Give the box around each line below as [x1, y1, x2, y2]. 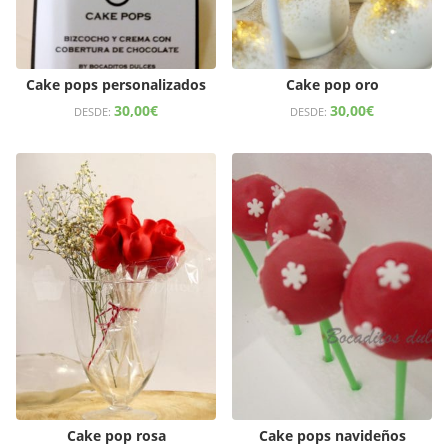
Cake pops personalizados [26, 75, 206, 95]
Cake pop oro [285, 75, 379, 95]
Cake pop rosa [66, 425, 166, 445]
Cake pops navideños [258, 425, 406, 445]
